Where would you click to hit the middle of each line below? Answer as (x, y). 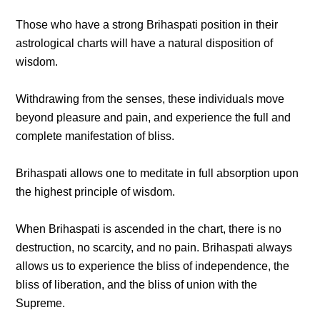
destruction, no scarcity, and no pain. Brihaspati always (154, 247)
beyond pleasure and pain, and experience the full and (154, 117)
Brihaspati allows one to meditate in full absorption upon (157, 173)
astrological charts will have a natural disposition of (145, 43)
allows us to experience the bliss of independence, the (153, 266)
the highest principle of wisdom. (96, 192)
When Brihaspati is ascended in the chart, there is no (149, 229)
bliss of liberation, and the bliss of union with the (137, 285)
